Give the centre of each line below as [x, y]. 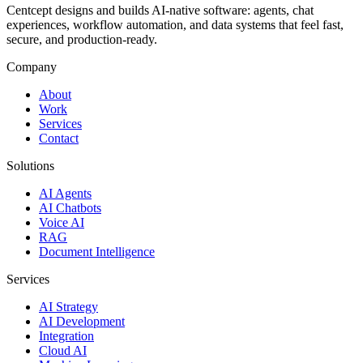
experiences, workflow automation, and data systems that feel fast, [175, 24]
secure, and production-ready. [82, 39]
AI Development [82, 321]
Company [32, 66]
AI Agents [65, 193]
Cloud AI [63, 350]
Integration [66, 335]
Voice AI [62, 222]
